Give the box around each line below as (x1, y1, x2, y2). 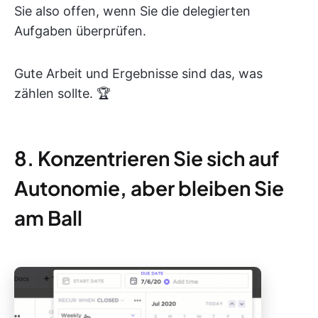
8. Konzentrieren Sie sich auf (14, 146, 279, 171)
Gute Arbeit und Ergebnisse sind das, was (14, 66, 263, 82)
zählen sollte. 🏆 (14, 86, 111, 102)
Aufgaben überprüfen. (14, 23, 146, 39)
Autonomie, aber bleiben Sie (14, 175, 284, 201)
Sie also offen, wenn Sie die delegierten (14, 4, 251, 19)
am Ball (14, 205, 82, 231)
